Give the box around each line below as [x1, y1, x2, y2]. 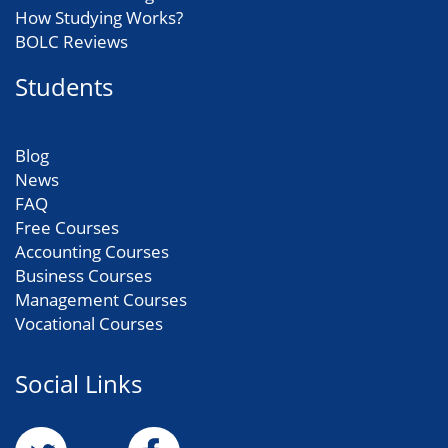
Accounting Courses [15, 240, 169, 263]
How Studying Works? [15, 6, 183, 29]
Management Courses [15, 288, 187, 311]
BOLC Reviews [15, 30, 128, 53]
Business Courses [15, 264, 152, 287]
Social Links [15, 367, 142, 400]
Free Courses [15, 216, 119, 239]
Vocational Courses [15, 312, 163, 335]
